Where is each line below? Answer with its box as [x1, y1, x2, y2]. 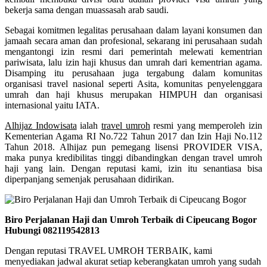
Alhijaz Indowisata [5, 120, 77, 131]
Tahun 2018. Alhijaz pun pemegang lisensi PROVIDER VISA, [5, 141, 262, 152]
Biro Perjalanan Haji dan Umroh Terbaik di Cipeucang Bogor [5, 214, 257, 225]
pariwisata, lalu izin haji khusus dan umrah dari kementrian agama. [5, 57, 262, 67]
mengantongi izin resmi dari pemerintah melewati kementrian [5, 46, 262, 57]
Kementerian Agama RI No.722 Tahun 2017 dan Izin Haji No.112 [5, 131, 262, 141]
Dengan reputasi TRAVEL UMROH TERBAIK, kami [5, 245, 212, 256]
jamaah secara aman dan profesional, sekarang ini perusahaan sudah [5, 35, 262, 46]
